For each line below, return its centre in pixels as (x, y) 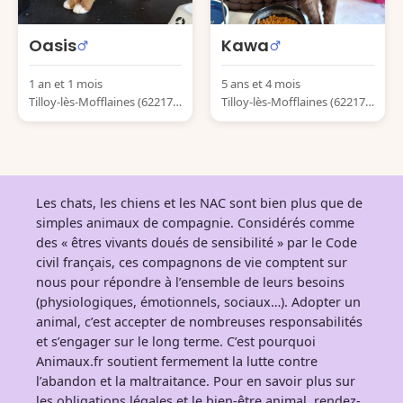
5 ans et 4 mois (261, 84)
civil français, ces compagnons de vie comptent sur (192, 262)
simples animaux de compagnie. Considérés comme (195, 223)
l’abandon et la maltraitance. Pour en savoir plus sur (196, 381)
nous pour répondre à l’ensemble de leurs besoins (190, 282)
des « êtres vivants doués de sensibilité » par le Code (197, 242)
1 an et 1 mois (66, 84)
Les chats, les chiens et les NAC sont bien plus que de (199, 203)
